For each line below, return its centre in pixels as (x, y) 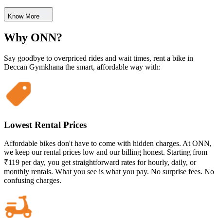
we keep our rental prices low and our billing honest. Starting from (106, 152)
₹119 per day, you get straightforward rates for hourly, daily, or (100, 163)
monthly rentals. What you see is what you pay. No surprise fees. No (109, 172)
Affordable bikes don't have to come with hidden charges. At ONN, (108, 144)
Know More (24, 17)
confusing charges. (33, 181)
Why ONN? (33, 38)
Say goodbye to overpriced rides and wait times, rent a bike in (99, 58)
